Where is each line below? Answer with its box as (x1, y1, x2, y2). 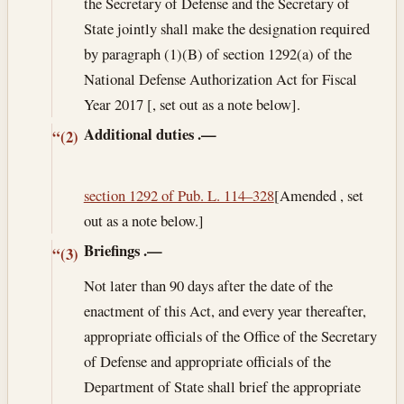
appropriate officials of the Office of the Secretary (83, 326, 377, 347)
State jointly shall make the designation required (83, 17, 370, 39)
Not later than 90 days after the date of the (83, 275, 333, 297)
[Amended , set (273, 185, 363, 207)
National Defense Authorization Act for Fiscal (83, 68, 357, 89)
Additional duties (83, 122, 194, 145)
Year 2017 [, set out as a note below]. (83, 93, 300, 115)
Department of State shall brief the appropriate (83, 376, 361, 398)
